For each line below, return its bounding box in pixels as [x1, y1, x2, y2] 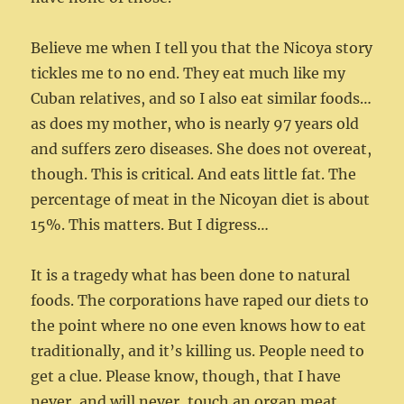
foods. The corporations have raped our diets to [31, 291, 370, 310]
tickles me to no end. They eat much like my [31, 64, 346, 83]
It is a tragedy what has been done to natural [31, 266, 351, 285]
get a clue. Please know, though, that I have [31, 367, 342, 386]
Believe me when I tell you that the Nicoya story [31, 39, 373, 58]
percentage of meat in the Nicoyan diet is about [31, 190, 371, 209]
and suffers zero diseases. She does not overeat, [31, 140, 372, 159]
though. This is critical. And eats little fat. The [31, 165, 357, 184]
